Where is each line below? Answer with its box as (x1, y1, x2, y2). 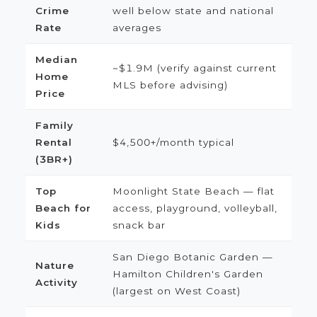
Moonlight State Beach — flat (112, 185, 275, 197)
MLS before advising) (112, 79, 228, 91)
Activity (35, 277, 78, 288)
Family (35, 120, 74, 131)
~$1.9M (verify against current (112, 62, 277, 74)
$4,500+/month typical (112, 137, 234, 148)
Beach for (35, 202, 91, 214)
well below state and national (112, 5, 274, 16)
